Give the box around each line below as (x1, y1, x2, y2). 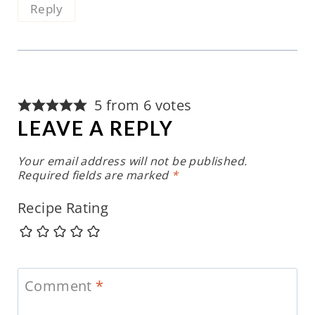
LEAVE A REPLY (17, 115, 174, 140)
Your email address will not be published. (17, 153, 247, 169)
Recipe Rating (17, 198, 109, 217)
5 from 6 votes (94, 95, 192, 115)
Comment (24, 276, 96, 295)
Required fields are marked (17, 167, 172, 183)
